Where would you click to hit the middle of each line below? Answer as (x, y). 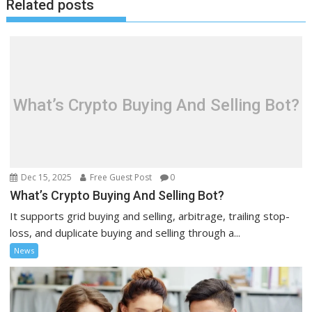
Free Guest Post (120, 177)
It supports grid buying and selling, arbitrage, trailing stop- (150, 216)
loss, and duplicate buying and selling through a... (125, 232)
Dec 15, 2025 (46, 177)
